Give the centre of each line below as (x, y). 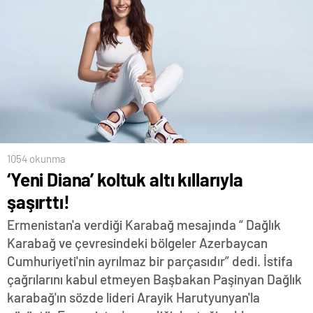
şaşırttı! (38, 201)
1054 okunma (36, 158)
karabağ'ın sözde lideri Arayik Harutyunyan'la (133, 297)
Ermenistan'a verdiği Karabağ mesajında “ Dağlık (144, 224)
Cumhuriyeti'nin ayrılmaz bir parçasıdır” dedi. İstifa (150, 261)
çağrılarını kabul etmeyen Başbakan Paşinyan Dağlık (154, 279)
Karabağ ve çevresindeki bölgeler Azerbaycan (137, 242)
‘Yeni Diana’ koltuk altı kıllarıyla (125, 179)
